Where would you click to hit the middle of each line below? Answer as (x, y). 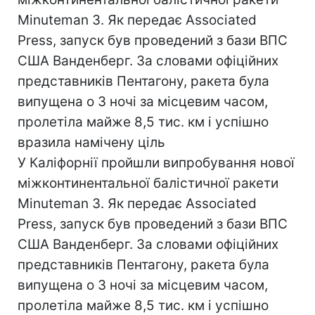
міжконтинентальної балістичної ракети (148, 183)
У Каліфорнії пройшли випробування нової (156, 163)
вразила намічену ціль (91, 142)
